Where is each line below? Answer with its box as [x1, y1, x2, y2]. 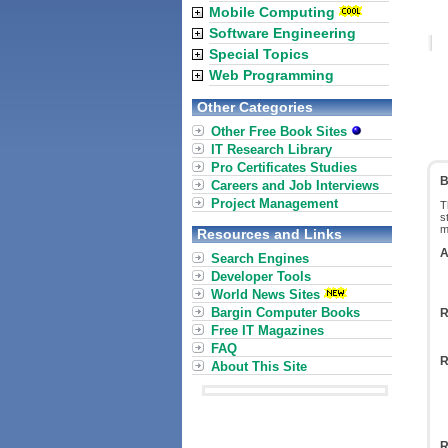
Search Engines [211, 251, 309, 266]
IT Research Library [211, 142, 332, 157]
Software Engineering [209, 25, 356, 41]
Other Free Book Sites [211, 124, 351, 139]
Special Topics [209, 46, 309, 62]
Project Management [211, 196, 338, 211]
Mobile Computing [209, 4, 335, 20]
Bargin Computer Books [211, 305, 360, 320]
